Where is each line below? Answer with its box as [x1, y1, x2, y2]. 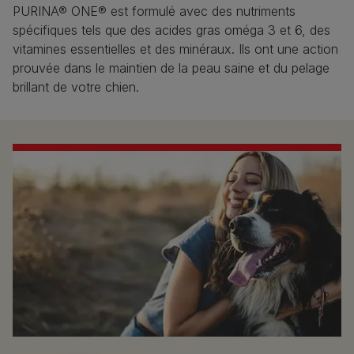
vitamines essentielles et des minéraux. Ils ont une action [13, 40, 338, 57]
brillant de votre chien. [13, 78, 139, 95]
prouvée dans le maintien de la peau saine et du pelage [13, 59, 330, 76]
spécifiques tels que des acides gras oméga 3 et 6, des [13, 21, 330, 38]
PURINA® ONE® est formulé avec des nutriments [13, 2, 296, 19]
